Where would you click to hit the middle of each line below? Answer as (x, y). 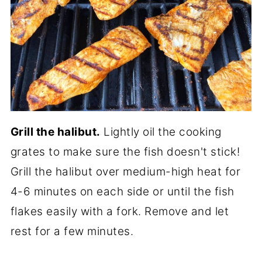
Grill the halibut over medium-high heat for (125, 172)
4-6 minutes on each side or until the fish (122, 192)
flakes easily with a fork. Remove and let (120, 212)
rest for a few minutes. (72, 232)
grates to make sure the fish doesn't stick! (125, 152)
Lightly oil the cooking (161, 132)
